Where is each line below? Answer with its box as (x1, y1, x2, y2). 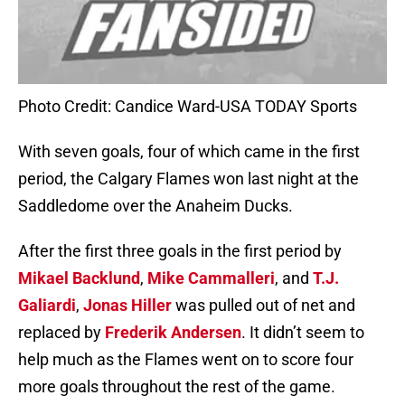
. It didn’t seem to (241, 323, 364, 343)
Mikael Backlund (18, 268, 140, 288)
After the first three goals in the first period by (18, 241, 342, 261)
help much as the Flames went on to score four (18, 350, 353, 370)
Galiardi (18, 296, 76, 316)
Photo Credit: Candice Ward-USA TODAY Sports (18, 97, 357, 117)
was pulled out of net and (172, 296, 355, 316)
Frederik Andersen (105, 323, 241, 343)
